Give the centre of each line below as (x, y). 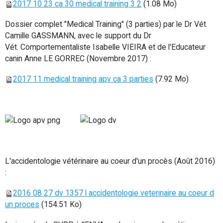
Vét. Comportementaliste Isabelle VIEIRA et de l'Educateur (105, 47)
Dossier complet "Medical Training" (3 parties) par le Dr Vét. (106, 24)
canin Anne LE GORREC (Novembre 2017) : (78, 58)
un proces (22, 205)
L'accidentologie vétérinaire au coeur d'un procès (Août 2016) (110, 161)
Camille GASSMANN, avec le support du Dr (78, 35)
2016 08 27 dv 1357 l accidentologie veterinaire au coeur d (113, 193)
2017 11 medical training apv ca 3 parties (83, 79)
